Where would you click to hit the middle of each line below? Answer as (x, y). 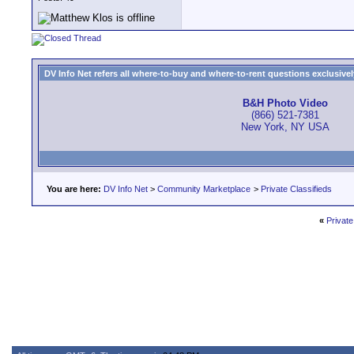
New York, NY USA (285, 127)
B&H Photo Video (285, 104)
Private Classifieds (296, 189)
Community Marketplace (204, 189)
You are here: (74, 189)
